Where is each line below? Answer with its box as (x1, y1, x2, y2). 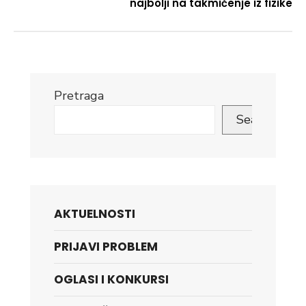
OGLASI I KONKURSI (54, 271, 169, 288)
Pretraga (54, 87, 104, 104)
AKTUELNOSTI (54, 206, 135, 222)
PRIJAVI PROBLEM (54, 238, 158, 255)
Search (236, 111, 274, 128)
